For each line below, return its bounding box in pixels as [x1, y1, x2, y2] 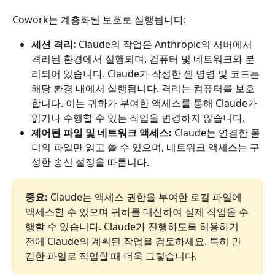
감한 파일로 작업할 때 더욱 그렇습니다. [25, 249, 197, 263]
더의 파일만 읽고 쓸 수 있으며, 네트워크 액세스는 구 [31, 141, 260, 155]
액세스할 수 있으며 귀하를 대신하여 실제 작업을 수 [25, 205, 249, 219]
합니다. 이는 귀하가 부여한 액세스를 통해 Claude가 [31, 96, 260, 110]
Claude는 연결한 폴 [172, 126, 260, 140]
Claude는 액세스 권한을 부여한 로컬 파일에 [48, 190, 244, 204]
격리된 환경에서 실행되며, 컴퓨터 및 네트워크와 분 [31, 52, 255, 66]
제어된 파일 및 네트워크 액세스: [31, 126, 172, 140]
